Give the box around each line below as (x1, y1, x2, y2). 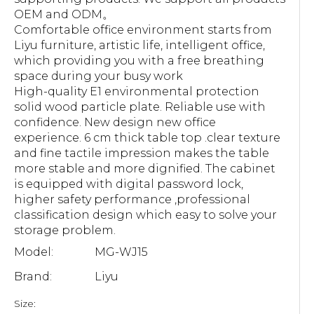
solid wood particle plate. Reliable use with (14, 100, 266, 114)
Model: (14, 245, 53, 259)
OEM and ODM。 (14, 8, 114, 21)
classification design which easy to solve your (14, 208, 277, 221)
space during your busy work (14, 69, 183, 83)
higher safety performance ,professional (14, 193, 250, 206)
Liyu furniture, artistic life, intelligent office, (14, 39, 265, 52)
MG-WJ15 (95, 245, 148, 259)
